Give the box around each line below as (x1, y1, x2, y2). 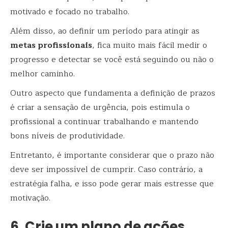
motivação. (10, 191, 50, 205)
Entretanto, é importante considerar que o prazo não (10, 148, 214, 162)
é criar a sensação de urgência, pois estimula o (10, 100, 190, 114)
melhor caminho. (10, 67, 77, 80)
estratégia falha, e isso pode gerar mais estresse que (10, 177, 214, 190)
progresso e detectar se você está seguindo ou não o (10, 52, 214, 66)
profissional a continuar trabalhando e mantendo (10, 115, 198, 128)
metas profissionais (10, 38, 92, 52)
